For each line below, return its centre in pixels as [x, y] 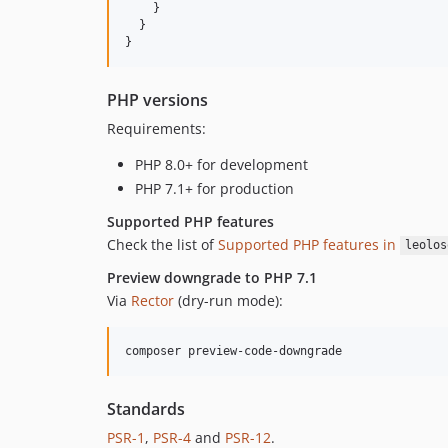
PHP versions [157, 100]
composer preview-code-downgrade [233, 350]
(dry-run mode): [228, 300]
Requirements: [156, 128]
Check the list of [162, 244]
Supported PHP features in [309, 244]
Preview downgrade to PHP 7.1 [212, 277]
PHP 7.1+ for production [214, 188]
